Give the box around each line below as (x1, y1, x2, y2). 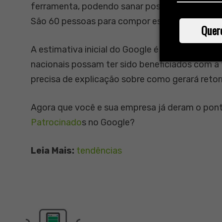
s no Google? (82, 117, 135, 128)
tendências (76, 145, 122, 156)
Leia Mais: (31, 145, 74, 156)
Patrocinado (31, 117, 82, 128)
